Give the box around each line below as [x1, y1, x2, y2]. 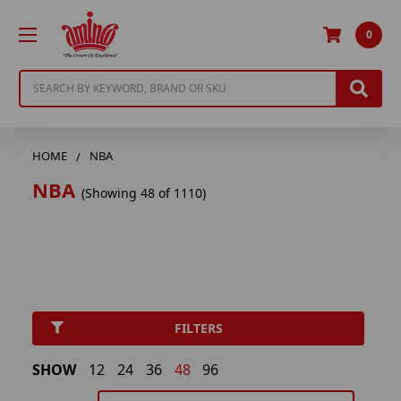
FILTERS [174, 320, 223, 337]
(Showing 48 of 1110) [81, 183, 207, 201]
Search [19, 70, 60, 88]
